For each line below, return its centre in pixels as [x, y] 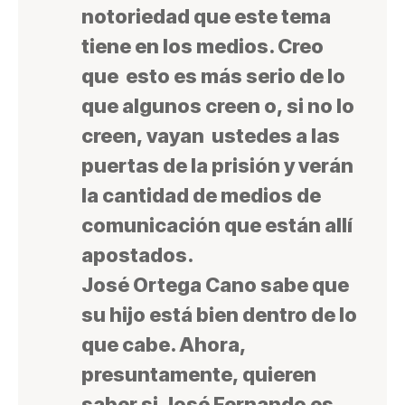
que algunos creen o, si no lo [218, 106]
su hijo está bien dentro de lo [219, 315]
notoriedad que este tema [206, 17]
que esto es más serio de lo [213, 76]
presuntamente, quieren [199, 375]
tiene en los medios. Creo [202, 47]
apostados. [137, 255]
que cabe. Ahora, [164, 345]
